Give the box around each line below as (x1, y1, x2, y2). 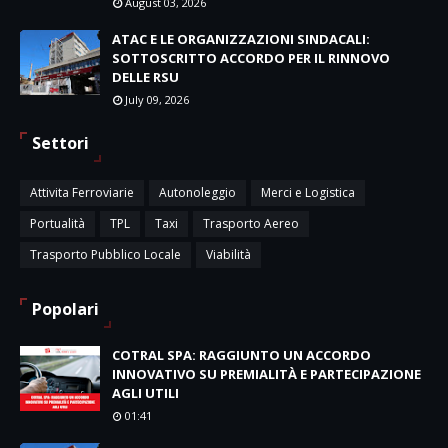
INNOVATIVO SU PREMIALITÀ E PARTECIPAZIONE (112, 365, 421, 383)
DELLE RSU (112, 68, 179, 86)
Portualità (30, 215, 85, 232)
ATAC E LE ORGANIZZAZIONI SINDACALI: (112, 30, 370, 48)
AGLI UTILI (112, 384, 179, 402)
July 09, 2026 (125, 92, 189, 107)
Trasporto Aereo (203, 215, 299, 232)
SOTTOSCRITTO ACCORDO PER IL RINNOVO (112, 49, 390, 67)
